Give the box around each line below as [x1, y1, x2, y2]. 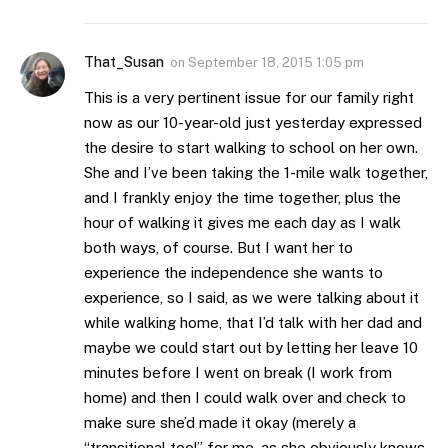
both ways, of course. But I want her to [84, 239, 353, 257]
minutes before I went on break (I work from [84, 364, 392, 382]
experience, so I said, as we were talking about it [84, 289, 419, 307]
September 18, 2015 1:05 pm [188, 55, 364, 71]
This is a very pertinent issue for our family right [84, 89, 414, 107]
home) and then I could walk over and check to [84, 389, 406, 407]
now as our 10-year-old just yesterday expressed [84, 114, 422, 132]
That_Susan [84, 54, 164, 71]
